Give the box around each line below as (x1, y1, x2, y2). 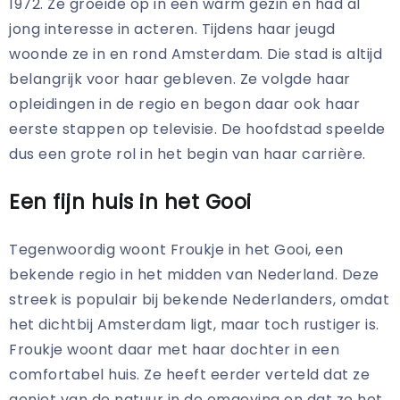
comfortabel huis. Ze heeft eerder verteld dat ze (9, 364, 370, 386)
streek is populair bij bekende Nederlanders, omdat (9, 289, 389, 311)
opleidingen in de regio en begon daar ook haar (9, 94, 360, 115)
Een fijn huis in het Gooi (9, 187, 252, 217)
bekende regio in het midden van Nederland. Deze (9, 264, 379, 286)
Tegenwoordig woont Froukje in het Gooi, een (9, 239, 344, 261)
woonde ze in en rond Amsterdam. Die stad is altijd (9, 44, 382, 65)
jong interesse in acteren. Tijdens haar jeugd (9, 19, 336, 40)
